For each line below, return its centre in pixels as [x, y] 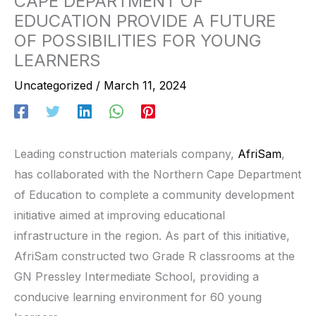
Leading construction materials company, [126, 153]
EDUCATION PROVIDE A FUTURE [145, 20]
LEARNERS [57, 60]
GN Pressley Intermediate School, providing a [136, 276]
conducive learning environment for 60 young [138, 297]
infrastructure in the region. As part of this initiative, [152, 235]
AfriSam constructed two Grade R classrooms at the [154, 256]
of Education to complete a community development [154, 194]
